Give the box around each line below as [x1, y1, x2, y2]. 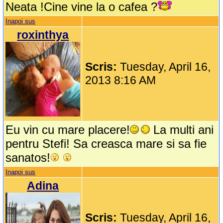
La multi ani [150, 123, 214, 137]
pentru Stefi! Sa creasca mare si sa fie [5, 137, 207, 151]
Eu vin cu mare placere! [5, 123, 130, 137]
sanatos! [5, 151, 51, 165]
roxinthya [17, 28, 69, 42]
